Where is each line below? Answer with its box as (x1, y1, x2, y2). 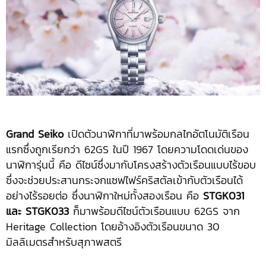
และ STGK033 (6, 203, 69, 220)
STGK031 (203, 188, 244, 204)
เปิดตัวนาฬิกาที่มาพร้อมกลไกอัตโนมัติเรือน (64, 126, 249, 142)
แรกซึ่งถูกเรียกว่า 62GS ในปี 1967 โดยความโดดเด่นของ (6, 141, 248, 158)
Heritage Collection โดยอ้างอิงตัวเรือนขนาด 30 (6, 218, 220, 235)
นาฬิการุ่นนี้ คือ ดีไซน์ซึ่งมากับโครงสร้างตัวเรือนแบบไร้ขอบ (6, 157, 256, 173)
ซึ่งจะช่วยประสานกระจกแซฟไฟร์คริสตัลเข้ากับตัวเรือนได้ (6, 172, 243, 189)
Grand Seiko (6, 126, 64, 142)
